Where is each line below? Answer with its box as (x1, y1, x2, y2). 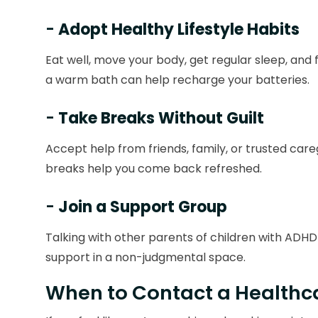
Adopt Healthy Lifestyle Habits (58, 18, 300, 41)
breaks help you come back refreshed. (45, 160, 262, 177)
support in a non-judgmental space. (45, 249, 246, 266)
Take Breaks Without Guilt (58, 107, 264, 130)
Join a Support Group (58, 196, 227, 219)
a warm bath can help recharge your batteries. (45, 72, 309, 89)
